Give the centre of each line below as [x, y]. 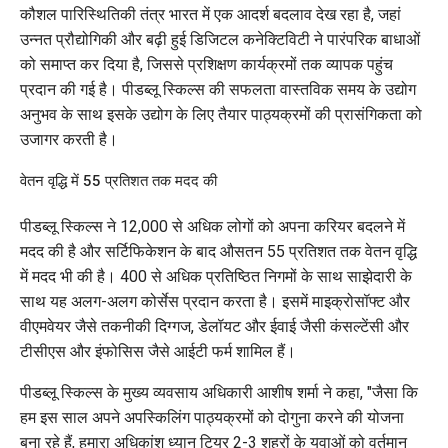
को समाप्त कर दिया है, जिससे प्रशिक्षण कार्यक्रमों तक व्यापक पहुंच [206, 64]
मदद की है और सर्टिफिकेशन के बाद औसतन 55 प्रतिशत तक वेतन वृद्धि [218, 251]
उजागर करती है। [69, 139]
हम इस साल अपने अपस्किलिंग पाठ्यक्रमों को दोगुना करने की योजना [212, 417]
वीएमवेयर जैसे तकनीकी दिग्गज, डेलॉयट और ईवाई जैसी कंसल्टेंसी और [214, 326]
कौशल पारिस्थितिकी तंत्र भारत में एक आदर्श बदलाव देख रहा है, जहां [210, 14]
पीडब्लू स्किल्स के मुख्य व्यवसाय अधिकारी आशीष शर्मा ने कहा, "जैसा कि [219, 392]
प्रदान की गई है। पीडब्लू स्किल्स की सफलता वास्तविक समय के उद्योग [218, 89]
